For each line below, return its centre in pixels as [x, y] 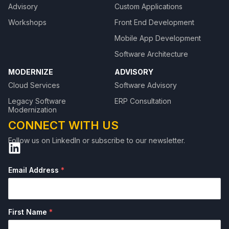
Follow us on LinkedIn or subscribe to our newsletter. [97, 141]
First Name [29, 212]
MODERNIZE [31, 72]
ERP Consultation [143, 101]
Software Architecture [151, 54]
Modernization [32, 110]
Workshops [27, 22]
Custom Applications [148, 7]
